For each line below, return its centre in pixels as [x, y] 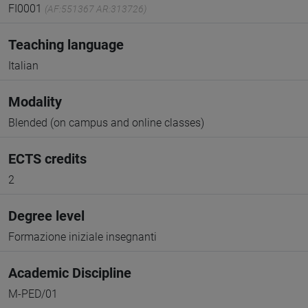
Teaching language [66, 45]
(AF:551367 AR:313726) [96, 9]
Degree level [46, 216]
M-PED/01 [33, 294]
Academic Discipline [70, 273]
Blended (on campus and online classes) [106, 123]
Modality [35, 102]
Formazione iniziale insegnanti [82, 237]
